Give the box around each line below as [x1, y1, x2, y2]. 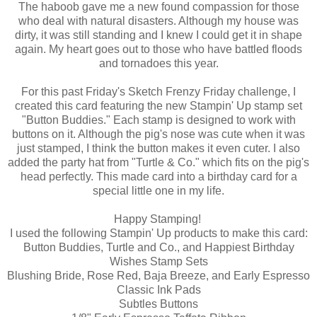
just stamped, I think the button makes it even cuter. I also [17, 142, 300, 154]
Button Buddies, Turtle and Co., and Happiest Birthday [23, 241, 294, 253]
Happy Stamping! [113, 212, 204, 225]
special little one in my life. [93, 184, 224, 197]
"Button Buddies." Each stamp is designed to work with [21, 113, 296, 126]
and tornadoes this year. [98, 57, 219, 69]
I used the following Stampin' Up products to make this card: [9, 226, 308, 239]
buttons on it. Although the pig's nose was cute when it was [12, 127, 305, 140]
